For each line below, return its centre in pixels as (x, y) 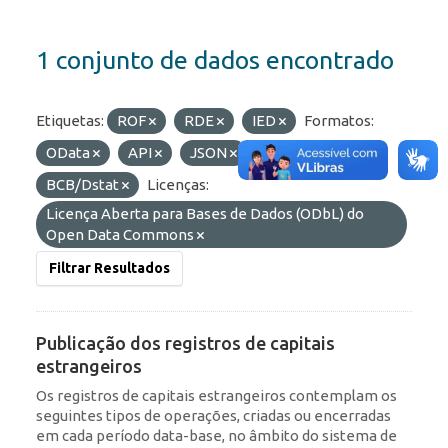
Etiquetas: (70, 121)
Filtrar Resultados (109, 268)
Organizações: (303, 153)
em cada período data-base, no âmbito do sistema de (216, 436)
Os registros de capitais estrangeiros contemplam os (216, 396)
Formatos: (339, 121)
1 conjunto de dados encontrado (215, 60)
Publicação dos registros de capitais (185, 343)
